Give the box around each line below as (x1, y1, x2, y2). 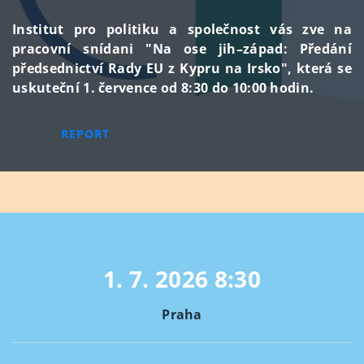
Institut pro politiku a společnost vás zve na (12, 20, 352, 38)
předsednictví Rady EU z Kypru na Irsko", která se (12, 59, 352, 77)
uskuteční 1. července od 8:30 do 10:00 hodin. (12, 79, 314, 97)
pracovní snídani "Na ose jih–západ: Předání (12, 40, 352, 58)
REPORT (61, 126, 110, 141)
